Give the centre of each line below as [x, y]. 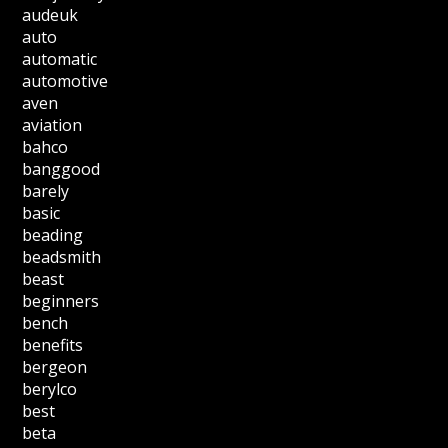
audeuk [50, 15]
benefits [53, 345]
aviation [52, 125]
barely [46, 191]
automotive [65, 81]
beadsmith [62, 257]
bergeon [55, 367]
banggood [61, 169]
